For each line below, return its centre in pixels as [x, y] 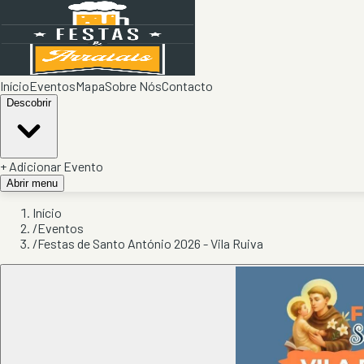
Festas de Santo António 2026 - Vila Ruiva [150, 243]
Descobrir [29, 103]
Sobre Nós [133, 86]
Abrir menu [32, 183]
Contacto [187, 86]
